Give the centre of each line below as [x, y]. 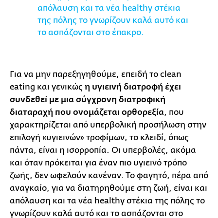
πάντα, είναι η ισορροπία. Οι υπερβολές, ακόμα [103, 150]
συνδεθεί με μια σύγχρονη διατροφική [88, 100]
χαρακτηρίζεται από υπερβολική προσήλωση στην [108, 125]
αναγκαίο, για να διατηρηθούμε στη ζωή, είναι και [109, 188]
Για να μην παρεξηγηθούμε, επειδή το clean [96, 74]
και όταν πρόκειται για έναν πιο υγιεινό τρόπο [98, 163]
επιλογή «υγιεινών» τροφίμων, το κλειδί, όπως [99, 137]
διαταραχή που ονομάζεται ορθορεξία [87, 112]
